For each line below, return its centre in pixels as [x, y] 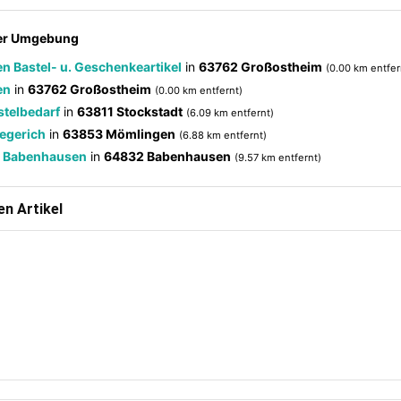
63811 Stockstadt [130, 111]
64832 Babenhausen [167, 156]
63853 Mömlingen [119, 134]
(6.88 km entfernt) [223, 135]
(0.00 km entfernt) [199, 90]
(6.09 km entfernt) [230, 113]
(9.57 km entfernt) [278, 158]
